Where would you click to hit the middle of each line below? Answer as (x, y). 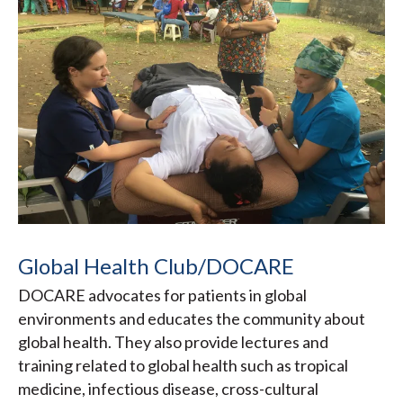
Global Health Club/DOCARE (156, 266)
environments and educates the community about (192, 319)
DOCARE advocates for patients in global (162, 296)
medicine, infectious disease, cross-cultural (168, 389)
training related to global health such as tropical (183, 366)
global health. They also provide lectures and (173, 342)
